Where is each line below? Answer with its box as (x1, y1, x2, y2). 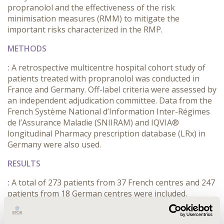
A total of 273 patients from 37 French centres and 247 (11, 177, 215, 188)
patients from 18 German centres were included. (7, 188, 187, 199)
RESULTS (7, 158, 40, 169)
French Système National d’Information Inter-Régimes (7, 106, 210, 117)
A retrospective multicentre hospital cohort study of (11, 62, 205, 73)
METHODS (7, 43, 46, 54)
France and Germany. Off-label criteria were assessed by (7, 84, 216, 95)
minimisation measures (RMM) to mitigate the (7, 13, 179, 24)
